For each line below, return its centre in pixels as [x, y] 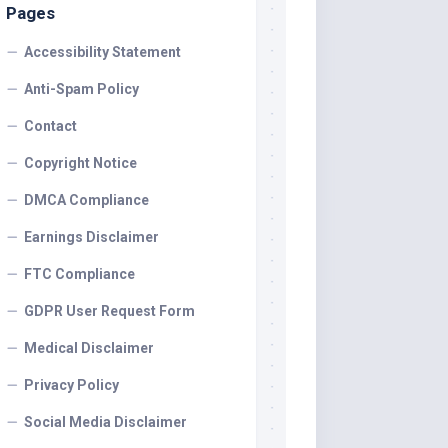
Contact [50, 126]
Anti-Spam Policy [81, 89]
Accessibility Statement [102, 52]
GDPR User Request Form [109, 311]
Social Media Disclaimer [105, 422]
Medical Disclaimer [89, 348]
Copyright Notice [80, 163]
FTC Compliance [79, 274]
